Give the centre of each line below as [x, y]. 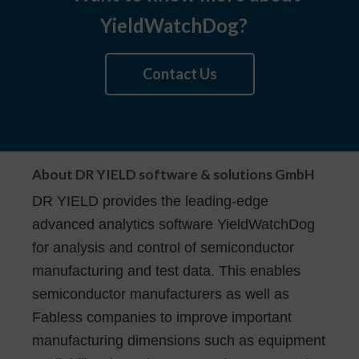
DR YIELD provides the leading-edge [150, 201]
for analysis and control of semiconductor [163, 247]
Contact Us [179, 73]
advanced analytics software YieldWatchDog [173, 224]
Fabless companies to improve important [162, 317]
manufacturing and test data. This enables [166, 270]
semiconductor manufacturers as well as [161, 294]
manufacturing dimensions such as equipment [179, 340]
